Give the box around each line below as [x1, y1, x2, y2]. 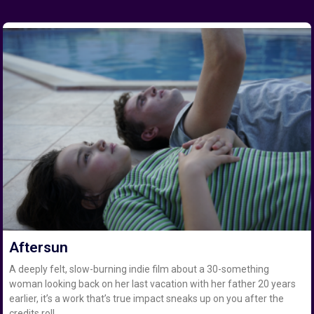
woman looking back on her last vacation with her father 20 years [9, 278, 296, 290]
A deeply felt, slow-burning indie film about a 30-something [9, 264, 270, 275]
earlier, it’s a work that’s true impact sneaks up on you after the [9, 293, 285, 305]
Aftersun [9, 239, 69, 257]
